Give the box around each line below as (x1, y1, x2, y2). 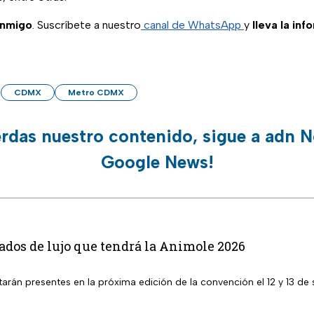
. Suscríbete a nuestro (32, 18, 141, 32)
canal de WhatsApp (141, 18, 244, 32)
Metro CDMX (68, 88, 124, 98)
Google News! (100, 151, 214, 173)
